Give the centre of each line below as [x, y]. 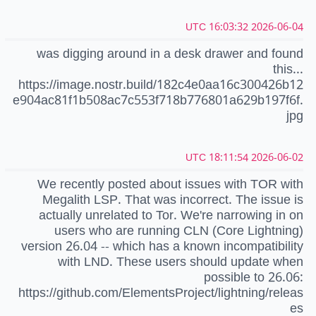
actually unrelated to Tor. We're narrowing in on [171, 215]
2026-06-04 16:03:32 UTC [277, 27]
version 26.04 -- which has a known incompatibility [162, 246]
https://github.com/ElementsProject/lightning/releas [161, 293]
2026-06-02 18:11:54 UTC [277, 157]
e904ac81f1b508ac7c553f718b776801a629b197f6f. [158, 100]
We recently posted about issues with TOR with [170, 184]
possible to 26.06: [254, 277]
